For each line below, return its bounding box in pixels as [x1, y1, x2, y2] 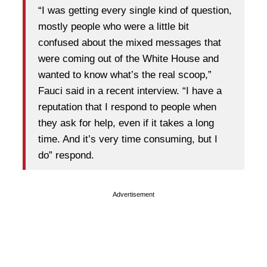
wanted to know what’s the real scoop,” [38, 69, 212, 81]
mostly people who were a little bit [38, 21, 189, 33]
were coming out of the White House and [38, 53, 219, 65]
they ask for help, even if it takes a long [38, 117, 214, 129]
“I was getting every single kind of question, [38, 5, 232, 17]
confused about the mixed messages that [38, 37, 221, 49]
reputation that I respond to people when [38, 101, 216, 113]
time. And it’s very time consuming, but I [38, 133, 218, 145]
